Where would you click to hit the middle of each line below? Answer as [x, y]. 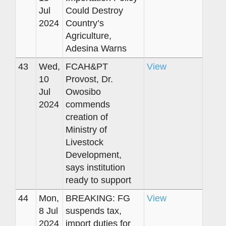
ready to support [98, 180]
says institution [95, 167]
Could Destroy [94, 10]
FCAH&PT [87, 66]
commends [88, 104]
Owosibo [83, 92]
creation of [87, 117]
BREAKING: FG [98, 198]
